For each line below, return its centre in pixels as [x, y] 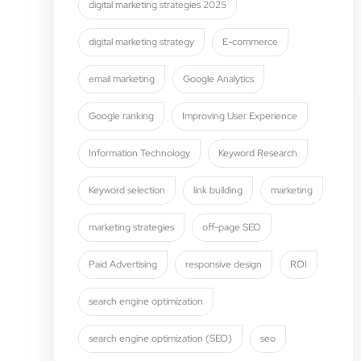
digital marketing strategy [142, 42]
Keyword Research [258, 153]
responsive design [224, 264]
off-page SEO [232, 227]
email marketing [122, 79]
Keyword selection [127, 190]
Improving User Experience [240, 116]
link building [218, 190]
